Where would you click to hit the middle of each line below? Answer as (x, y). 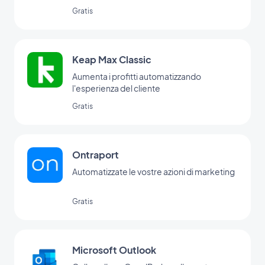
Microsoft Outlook (114, 250)
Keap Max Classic (112, 59)
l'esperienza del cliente (116, 88)
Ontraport (96, 154)
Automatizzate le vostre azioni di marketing (153, 171)
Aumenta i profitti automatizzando (137, 76)
